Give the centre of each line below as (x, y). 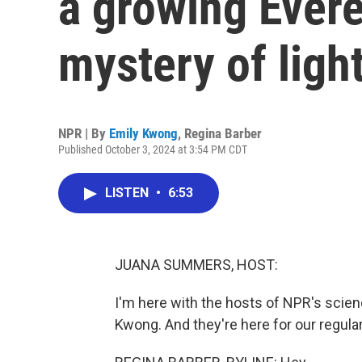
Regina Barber (223, 133)
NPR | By (84, 133)
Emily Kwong (143, 133)
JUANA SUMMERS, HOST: (196, 265)
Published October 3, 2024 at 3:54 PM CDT (153, 149)
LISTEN (128, 193)
